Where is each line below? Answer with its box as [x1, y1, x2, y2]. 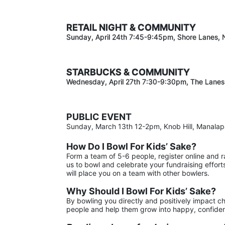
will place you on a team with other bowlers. [66, 168, 209, 177]
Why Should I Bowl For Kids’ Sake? [66, 185, 216, 196]
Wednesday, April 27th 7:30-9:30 [66, 77, 176, 86]
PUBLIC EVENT [66, 111, 132, 122]
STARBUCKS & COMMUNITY [66, 66, 192, 77]
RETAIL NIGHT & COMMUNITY [66, 22, 196, 33]
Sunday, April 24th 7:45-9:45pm [66, 32, 173, 41]
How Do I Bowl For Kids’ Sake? [66, 141, 196, 152]
